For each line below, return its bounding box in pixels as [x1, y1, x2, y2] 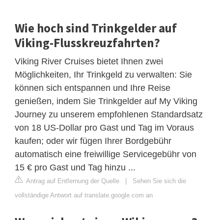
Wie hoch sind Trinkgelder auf [15, 20, 177, 36]
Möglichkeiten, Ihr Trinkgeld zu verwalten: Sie [15, 69, 192, 80]
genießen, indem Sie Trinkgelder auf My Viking [15, 96, 197, 106]
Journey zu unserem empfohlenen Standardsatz [15, 109, 203, 119]
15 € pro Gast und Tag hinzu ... [15, 162, 136, 172]
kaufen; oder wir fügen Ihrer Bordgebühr [15, 136, 171, 146]
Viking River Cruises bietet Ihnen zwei [15, 56, 163, 66]
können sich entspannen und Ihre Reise [15, 82, 170, 93]
